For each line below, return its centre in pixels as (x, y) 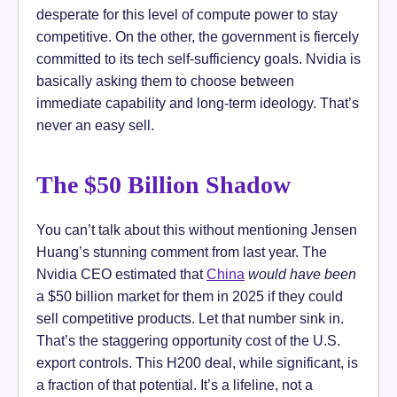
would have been (302, 273)
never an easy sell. (95, 125)
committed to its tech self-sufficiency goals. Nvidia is (198, 59)
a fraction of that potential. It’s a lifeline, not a (175, 384)
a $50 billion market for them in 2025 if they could (190, 296)
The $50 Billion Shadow (163, 184)
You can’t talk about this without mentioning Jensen (197, 229)
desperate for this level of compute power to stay (187, 15)
